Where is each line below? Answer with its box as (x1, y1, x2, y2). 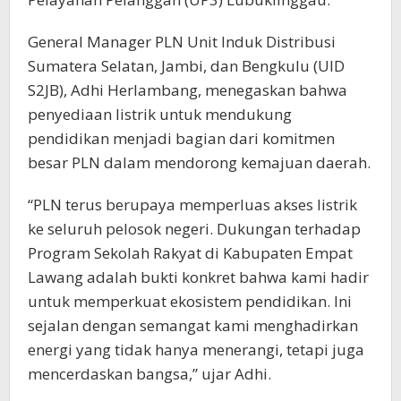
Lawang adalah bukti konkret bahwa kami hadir (28, 266, 369, 287)
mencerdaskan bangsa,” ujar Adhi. (28, 363, 271, 384)
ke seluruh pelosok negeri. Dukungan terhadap (28, 218, 361, 239)
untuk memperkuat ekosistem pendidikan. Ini (28, 290, 352, 311)
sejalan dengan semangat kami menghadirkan (28, 314, 358, 336)
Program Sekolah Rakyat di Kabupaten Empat (28, 242, 353, 263)
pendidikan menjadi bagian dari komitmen (28, 127, 335, 149)
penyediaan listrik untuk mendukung (28, 103, 292, 124)
